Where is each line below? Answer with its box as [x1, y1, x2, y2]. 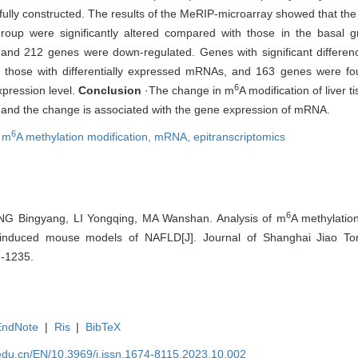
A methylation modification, [16, 129, 154, 143]
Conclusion [78, 83, 141, 97]
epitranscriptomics [193, 129, 285, 143]
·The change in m [141, 83, 234, 97]
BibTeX [86, 320, 121, 333]
